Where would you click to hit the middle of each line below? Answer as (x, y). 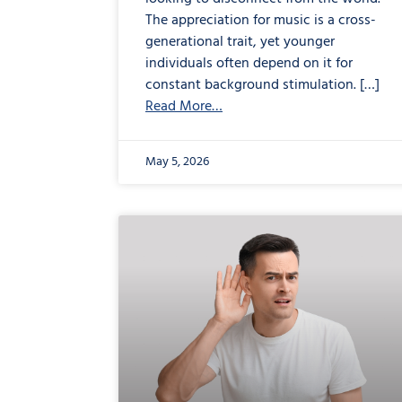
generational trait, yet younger (240, 43)
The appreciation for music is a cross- (261, 21)
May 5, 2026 (177, 162)
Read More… (184, 107)
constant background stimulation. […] (262, 86)
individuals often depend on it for (249, 64)
